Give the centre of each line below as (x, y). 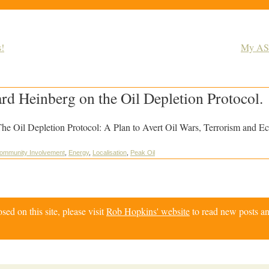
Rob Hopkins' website (148, 211)
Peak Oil (143, 153)
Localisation (110, 153)
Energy (79, 153)
